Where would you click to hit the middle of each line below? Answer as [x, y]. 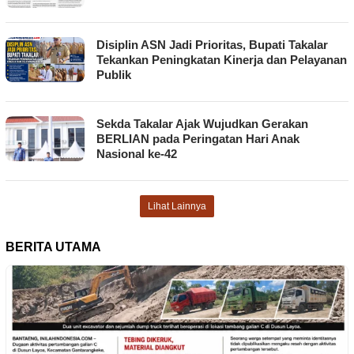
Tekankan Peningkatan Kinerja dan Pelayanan [222, 60]
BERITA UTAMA [53, 247]
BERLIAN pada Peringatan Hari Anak [198, 139]
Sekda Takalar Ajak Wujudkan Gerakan [202, 124]
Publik [114, 75]
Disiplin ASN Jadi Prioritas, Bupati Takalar [212, 45]
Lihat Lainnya [177, 207]
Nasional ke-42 [137, 154]
